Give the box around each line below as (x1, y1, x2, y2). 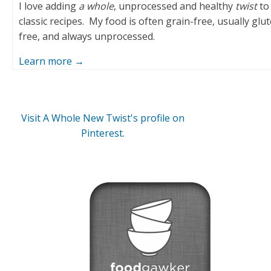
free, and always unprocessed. (19, 30, 155, 44)
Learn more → (19, 54, 84, 68)
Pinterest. (81, 126, 125, 140)
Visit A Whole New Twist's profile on (21, 111, 184, 125)
